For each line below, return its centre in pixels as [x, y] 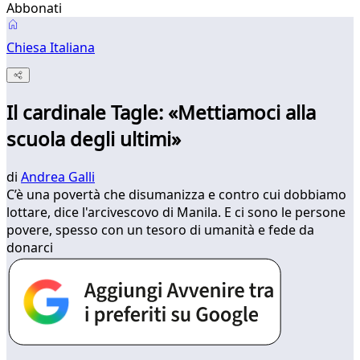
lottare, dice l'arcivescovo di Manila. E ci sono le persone [176, 213]
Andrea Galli [58, 177]
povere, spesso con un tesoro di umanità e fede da [160, 230]
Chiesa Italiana [51, 47]
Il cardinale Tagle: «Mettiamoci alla [161, 112]
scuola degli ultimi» [94, 139]
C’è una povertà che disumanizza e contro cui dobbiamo [176, 195]
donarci [30, 248]
